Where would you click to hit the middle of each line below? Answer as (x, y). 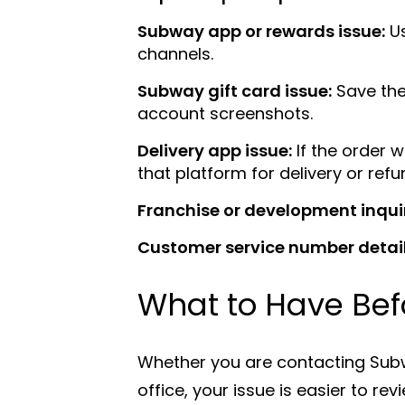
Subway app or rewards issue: (261, 31)
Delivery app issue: (215, 150)
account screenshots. (225, 113)
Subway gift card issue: (235, 90)
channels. (175, 53)
